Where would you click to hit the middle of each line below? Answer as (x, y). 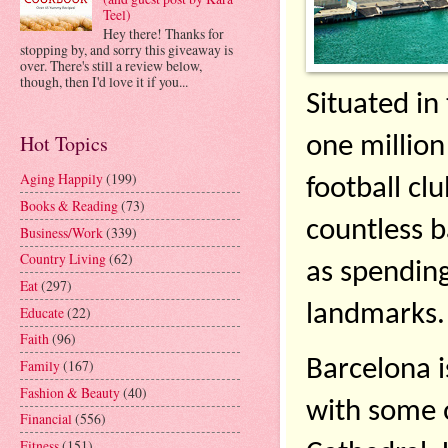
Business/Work (61, 232)
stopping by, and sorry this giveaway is (126, 49)
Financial (46, 419)
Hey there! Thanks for (163, 33)
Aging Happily (61, 179)
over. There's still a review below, (111, 65)
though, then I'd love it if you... (104, 81)
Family (40, 366)
